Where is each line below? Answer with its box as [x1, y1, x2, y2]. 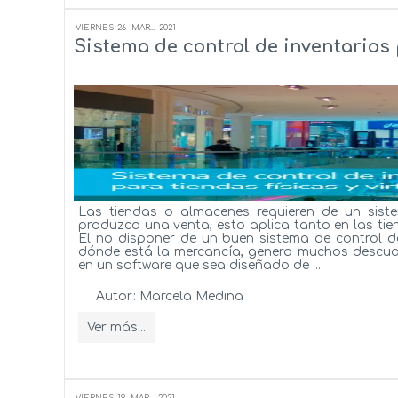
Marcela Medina [139, 289, 243, 303]
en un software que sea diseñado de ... [78, 258, 321, 272]
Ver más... [87, 320, 146, 334]
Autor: [96, 289, 139, 303]
